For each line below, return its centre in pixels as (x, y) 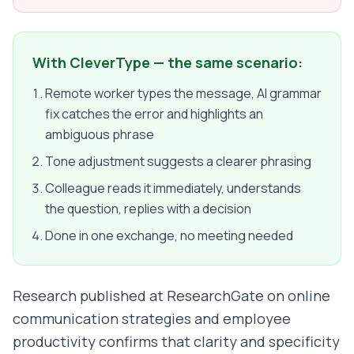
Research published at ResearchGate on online (171, 296)
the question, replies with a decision (148, 209)
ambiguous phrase (100, 135)
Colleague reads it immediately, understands (173, 188)
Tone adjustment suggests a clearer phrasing (178, 162)
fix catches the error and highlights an (154, 114)
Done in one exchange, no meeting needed (169, 236)
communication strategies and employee (152, 319)
